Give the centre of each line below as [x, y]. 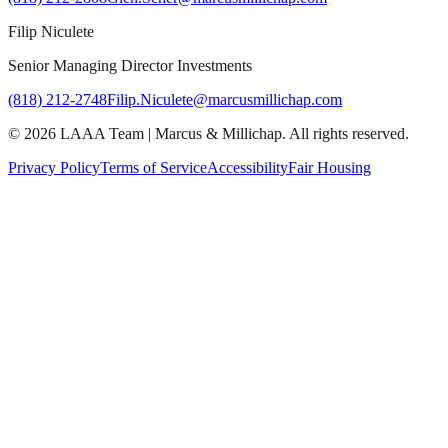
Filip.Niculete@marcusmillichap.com [224, 100]
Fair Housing [329, 168]
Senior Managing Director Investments [130, 66]
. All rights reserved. [345, 134]
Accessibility [247, 168]
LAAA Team [102, 134]
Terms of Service [153, 168]
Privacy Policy [54, 168]
